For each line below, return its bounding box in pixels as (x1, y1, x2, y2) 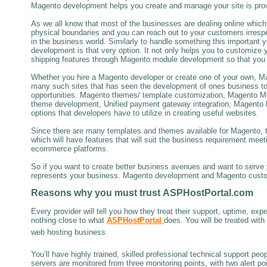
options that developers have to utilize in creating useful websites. (31, 108, 259, 117)
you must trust (95, 187, 160, 198)
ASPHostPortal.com (163, 187, 253, 198)
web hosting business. (31, 227, 108, 237)
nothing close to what (31, 215, 104, 225)
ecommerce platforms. (31, 144, 108, 153)
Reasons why (31, 187, 92, 198)
